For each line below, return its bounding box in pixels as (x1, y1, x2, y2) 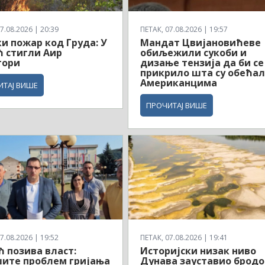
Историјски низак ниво (140, 244, 257, 258)
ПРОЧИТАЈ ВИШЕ (146, 99, 208, 111)
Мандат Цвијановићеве (140, 35, 261, 49)
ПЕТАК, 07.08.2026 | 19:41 (140, 232, 228, 243)
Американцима (140, 76, 218, 89)
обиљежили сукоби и (140, 46, 247, 59)
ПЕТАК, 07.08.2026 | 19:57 (140, 24, 228, 34)
